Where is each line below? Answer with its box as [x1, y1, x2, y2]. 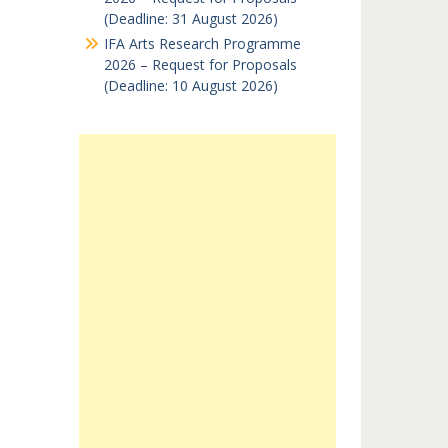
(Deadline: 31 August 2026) [103, 9, 278, 28]
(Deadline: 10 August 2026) [103, 76, 278, 95]
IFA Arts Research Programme [103, 34, 301, 53]
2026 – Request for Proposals [103, 55, 297, 74]
